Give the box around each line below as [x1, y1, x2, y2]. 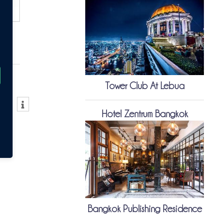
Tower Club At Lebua [105, 81, 185, 91]
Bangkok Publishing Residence [87, 204, 202, 214]
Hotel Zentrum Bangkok [101, 109, 188, 119]
